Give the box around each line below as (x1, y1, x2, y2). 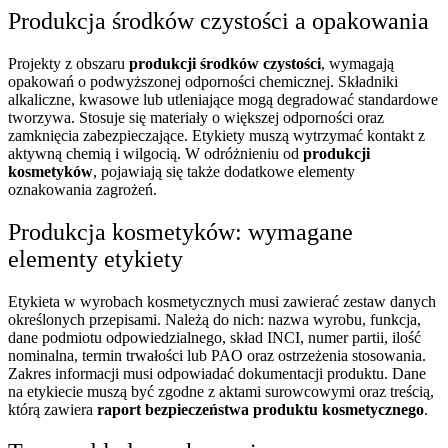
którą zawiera (8, 400, 97, 418)
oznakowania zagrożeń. (8, 180, 157, 198)
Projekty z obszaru (8, 54, 129, 72)
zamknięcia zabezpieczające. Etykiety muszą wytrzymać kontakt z (8, 126, 425, 144)
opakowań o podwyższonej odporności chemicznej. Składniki (8, 72, 398, 90)
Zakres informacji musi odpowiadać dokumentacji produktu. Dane (8, 364, 426, 382)
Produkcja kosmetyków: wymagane (8, 218, 353, 245)
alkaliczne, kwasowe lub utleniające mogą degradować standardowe (8, 90, 438, 108)
